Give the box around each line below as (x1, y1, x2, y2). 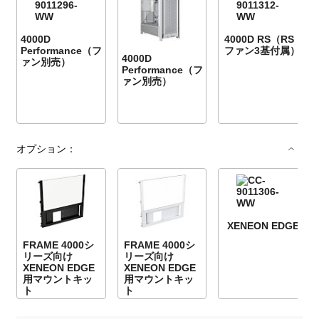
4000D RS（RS (224, 33, 295, 45)
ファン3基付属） (224, 44, 300, 56)
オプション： (16, 142, 77, 155)
